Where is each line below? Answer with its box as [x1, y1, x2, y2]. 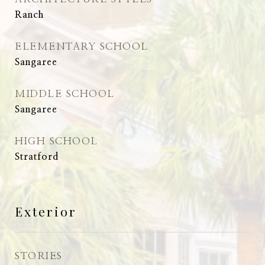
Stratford [15, 152, 59, 161]
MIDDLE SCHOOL [15, 89, 115, 99]
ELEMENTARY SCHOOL [15, 41, 148, 51]
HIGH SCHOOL [15, 136, 98, 146]
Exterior [15, 203, 77, 219]
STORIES [15, 251, 63, 261]
